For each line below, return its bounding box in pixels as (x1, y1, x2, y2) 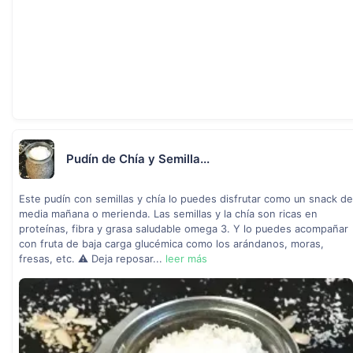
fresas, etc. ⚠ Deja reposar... (19, 253, 165, 265)
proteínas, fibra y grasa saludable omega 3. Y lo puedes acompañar (19, 223, 348, 235)
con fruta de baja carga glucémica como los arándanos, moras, (19, 238, 324, 250)
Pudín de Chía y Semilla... (66, 151, 210, 166)
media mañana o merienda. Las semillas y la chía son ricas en (19, 208, 318, 220)
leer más (165, 253, 207, 265)
